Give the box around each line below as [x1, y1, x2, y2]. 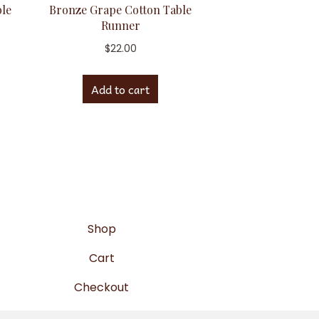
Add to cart [91, 80, 150, 99]
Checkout [74, 279, 130, 296]
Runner [100, 18, 140, 33]
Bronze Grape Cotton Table [49, 2, 192, 18]
